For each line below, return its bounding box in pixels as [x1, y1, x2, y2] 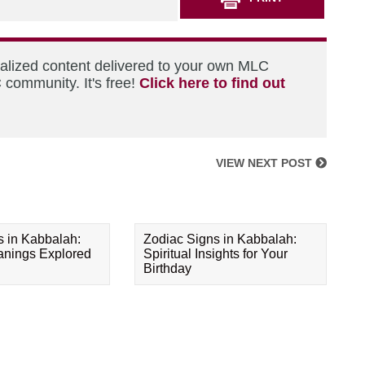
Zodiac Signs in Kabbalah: [143, 232, 297, 246]
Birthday [143, 262, 192, 275]
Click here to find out [139, 75, 285, 91]
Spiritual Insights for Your [143, 247, 288, 261]
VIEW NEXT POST [216, 156, 315, 169]
